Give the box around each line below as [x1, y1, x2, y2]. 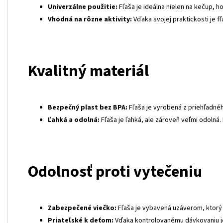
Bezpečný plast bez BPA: [48, 103, 127, 113]
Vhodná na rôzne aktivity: [48, 14, 132, 25]
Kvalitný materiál [28, 60, 149, 83]
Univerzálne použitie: [48, 2, 117, 12]
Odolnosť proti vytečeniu [28, 160, 202, 184]
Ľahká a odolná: [48, 115, 100, 125]
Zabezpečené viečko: [48, 203, 116, 214]
